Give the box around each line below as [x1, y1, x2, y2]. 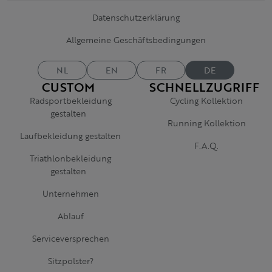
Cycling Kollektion [170, 94, 243, 107]
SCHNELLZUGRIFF [149, 78, 259, 96]
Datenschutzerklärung [92, 11, 180, 24]
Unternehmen [42, 187, 99, 200]
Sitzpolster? [47, 254, 93, 267]
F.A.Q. [194, 139, 219, 152]
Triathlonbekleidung [30, 152, 111, 165]
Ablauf [57, 209, 84, 222]
